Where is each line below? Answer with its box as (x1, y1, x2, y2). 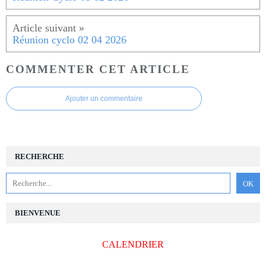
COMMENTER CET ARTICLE (6, 62, 190, 75)
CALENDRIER (102, 239, 164, 249)
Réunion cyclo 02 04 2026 (12, 34, 126, 46)
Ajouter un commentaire (65, 94, 142, 103)
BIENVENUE (15, 208, 61, 217)
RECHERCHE (15, 151, 64, 161)
